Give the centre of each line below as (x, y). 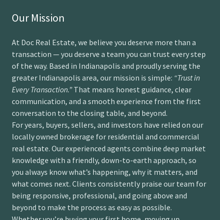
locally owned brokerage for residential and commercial (106, 137)
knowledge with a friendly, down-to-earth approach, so (104, 160)
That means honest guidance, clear (132, 89)
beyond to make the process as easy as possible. (92, 207)
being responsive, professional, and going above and (99, 195)
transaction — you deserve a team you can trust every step (109, 54)
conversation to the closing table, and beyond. (90, 113)
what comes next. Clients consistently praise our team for (109, 184)
